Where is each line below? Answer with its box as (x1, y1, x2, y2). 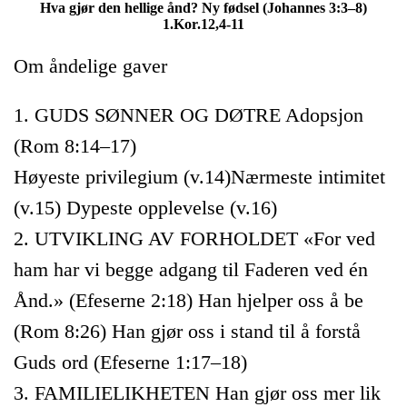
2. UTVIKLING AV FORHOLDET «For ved (14, 226, 375, 250)
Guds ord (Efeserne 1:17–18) (14, 350, 247, 373)
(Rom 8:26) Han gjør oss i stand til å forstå (14, 319, 361, 342)
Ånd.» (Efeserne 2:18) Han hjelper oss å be (14, 288, 363, 312)
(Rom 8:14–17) (14, 134, 136, 157)
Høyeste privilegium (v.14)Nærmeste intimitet (14, 164, 385, 188)
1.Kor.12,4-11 (163, 15, 244, 32)
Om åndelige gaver (14, 54, 167, 77)
